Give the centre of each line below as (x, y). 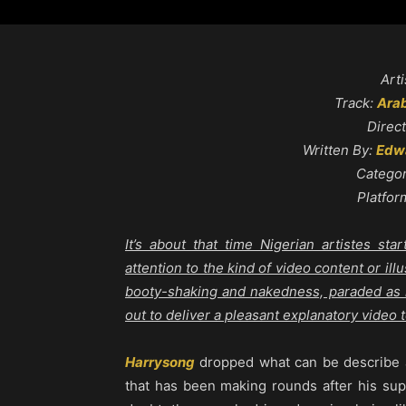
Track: (356, 103)
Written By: (339, 150)
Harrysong (160, 362)
